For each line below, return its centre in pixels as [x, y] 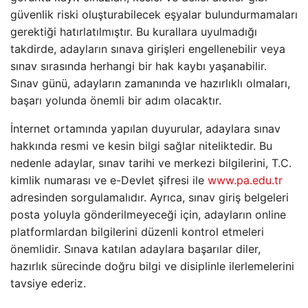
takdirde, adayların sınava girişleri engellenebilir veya [148, 49]
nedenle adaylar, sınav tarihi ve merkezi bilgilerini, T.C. [151, 163]
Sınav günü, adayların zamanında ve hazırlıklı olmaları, [150, 83]
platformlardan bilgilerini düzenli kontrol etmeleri [137, 232]
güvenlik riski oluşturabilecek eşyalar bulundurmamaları [154, 14]
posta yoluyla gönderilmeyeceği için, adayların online [148, 214]
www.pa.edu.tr [245, 180]
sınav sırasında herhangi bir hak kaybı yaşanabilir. [139, 66]
